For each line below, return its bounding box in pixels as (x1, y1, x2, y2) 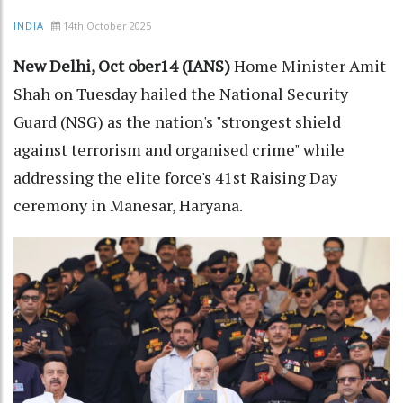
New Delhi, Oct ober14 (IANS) (13, 54, 234, 76)
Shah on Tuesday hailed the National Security (13, 82, 348, 104)
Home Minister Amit (234, 54, 386, 76)
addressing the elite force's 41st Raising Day (13, 166, 337, 188)
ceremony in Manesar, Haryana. (13, 193, 243, 216)
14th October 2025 (63, 18, 151, 32)
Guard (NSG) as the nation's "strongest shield (13, 110, 341, 132)
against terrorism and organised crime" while (13, 138, 345, 160)
